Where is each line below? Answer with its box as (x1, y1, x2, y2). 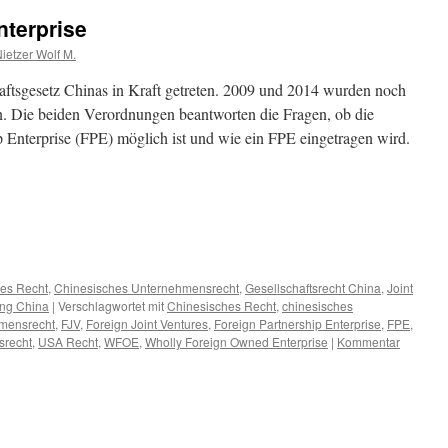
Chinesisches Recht (167, 297, 276, 314)
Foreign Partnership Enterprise (214, 315, 381, 332)
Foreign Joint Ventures (86, 315, 208, 332)
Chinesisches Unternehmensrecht (54, 279, 239, 296)
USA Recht (38, 333, 98, 350)
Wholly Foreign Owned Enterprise (145, 333, 328, 350)
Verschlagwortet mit (58, 297, 164, 314)
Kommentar (337, 333, 400, 350)
